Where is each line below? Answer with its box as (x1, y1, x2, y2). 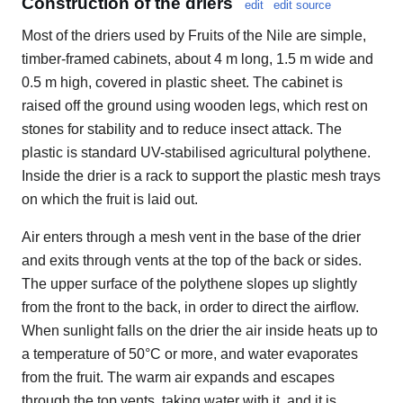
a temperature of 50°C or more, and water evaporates (22, 345, 358, 362)
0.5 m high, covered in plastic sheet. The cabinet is (22, 74, 343, 90)
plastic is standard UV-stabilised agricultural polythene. (22, 144, 371, 160)
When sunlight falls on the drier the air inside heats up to (22, 322, 378, 338)
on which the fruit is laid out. (22, 191, 198, 207)
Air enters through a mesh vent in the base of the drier (22, 228, 361, 245)
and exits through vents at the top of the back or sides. (22, 252, 362, 268)
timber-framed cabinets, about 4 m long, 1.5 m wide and (22, 50, 373, 67)
